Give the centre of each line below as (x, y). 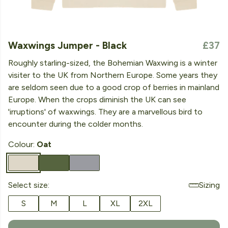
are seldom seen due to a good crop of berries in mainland (114, 87)
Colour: (22, 144)
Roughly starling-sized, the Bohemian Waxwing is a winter (113, 63)
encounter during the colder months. (76, 124)
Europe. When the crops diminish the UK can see (97, 99)
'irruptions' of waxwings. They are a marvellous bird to (105, 112)
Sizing (209, 185)
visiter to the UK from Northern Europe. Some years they (113, 75)
